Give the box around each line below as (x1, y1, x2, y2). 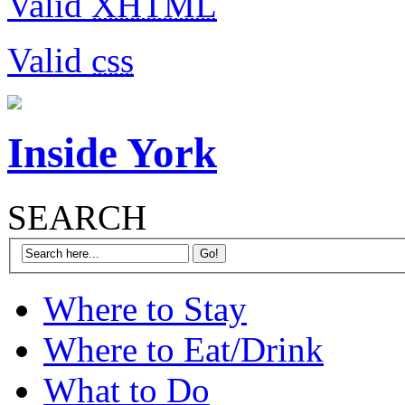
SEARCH (7, 197, 146, 237)
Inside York (7, 129, 217, 177)
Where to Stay (43, 289, 247, 329)
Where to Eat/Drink (43, 330, 324, 370)
